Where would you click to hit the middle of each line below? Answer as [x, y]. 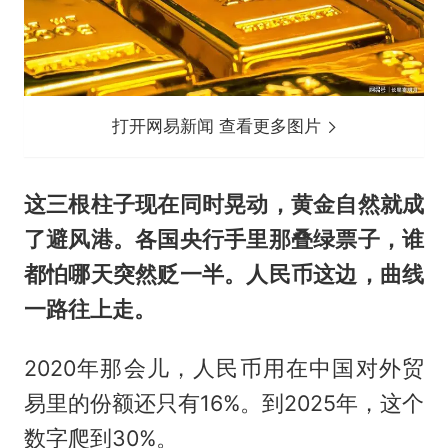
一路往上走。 [89, 308]
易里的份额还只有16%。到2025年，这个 [224, 402]
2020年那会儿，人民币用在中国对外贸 [224, 367]
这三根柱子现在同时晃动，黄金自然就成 [224, 203]
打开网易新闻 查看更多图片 [219, 125]
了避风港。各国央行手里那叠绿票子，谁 [224, 238]
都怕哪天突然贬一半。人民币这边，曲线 [224, 273]
